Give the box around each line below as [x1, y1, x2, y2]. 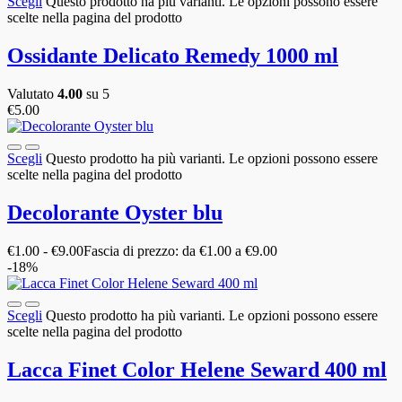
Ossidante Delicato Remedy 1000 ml [7, 44, 338, 68]
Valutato [7, 86, 57, 102]
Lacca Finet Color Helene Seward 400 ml [7, 357, 387, 381]
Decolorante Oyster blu [7, 201, 223, 225]
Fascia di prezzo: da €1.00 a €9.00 [83, 242, 277, 258]
